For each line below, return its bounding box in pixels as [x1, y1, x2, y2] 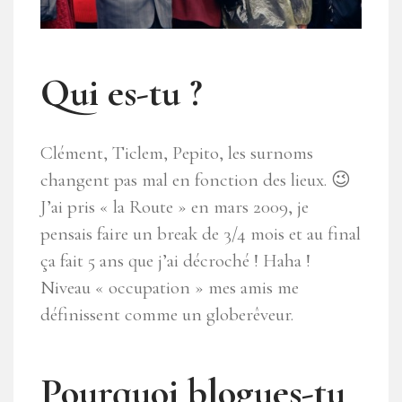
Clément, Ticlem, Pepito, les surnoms [40, 141, 313, 164]
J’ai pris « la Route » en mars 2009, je [40, 195, 309, 218]
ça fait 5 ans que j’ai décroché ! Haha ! [40, 249, 310, 272]
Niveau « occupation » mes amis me [40, 275, 299, 299]
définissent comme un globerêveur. [40, 302, 293, 326]
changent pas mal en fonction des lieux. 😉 [40, 168, 351, 191]
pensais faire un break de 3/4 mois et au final [40, 222, 361, 245]
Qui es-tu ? [40, 69, 203, 117]
